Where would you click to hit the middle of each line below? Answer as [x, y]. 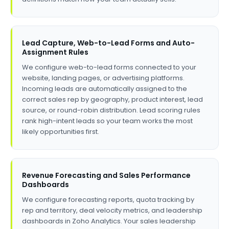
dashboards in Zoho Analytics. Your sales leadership [109, 221]
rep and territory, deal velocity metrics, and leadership [112, 210]
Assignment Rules [55, 52]
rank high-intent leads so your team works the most [107, 121]
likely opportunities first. [61, 132]
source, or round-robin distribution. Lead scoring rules [111, 110]
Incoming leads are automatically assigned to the [105, 89]
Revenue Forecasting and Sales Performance [106, 175]
